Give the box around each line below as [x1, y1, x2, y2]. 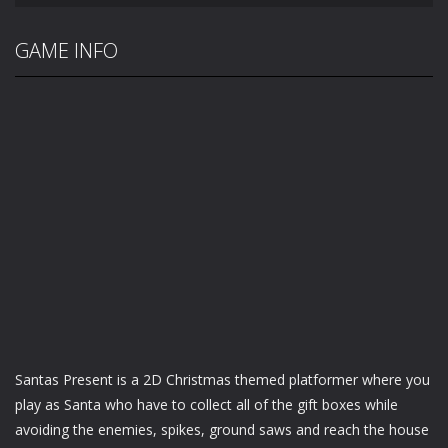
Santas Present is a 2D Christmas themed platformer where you [15, 369, 430, 389]
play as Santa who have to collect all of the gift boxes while [15, 394, 398, 414]
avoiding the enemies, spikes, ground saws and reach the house [15, 419, 429, 439]
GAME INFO [15, 36, 118, 64]
